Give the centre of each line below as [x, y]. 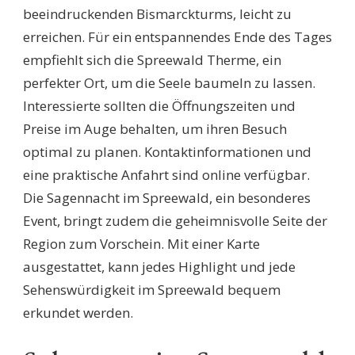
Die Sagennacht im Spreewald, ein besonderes [167, 198]
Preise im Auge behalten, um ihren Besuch [155, 129]
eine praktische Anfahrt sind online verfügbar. [166, 175]
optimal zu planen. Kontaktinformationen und [167, 152]
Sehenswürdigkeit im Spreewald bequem [152, 290]
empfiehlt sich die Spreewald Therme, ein [152, 60]
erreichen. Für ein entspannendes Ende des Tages [177, 37]
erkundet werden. [78, 313]
